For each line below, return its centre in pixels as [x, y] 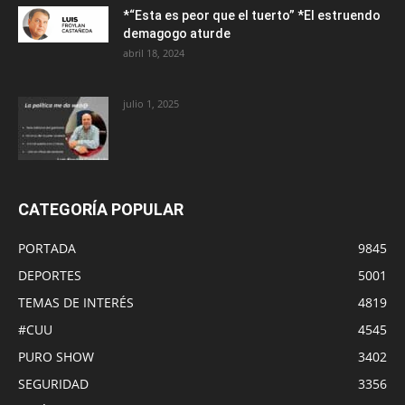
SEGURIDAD [53, 383]
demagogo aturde [177, 33]
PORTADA [47, 248]
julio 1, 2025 [151, 103]
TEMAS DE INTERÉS [76, 302]
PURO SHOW [56, 356]
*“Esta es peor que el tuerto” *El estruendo [252, 15]
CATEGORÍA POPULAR [101, 209]
